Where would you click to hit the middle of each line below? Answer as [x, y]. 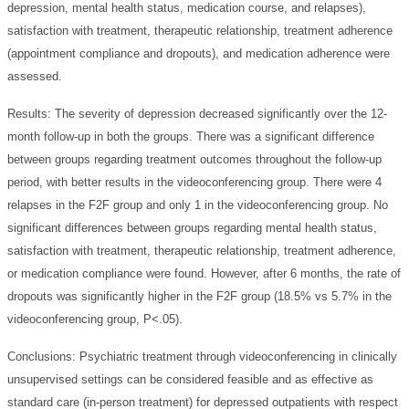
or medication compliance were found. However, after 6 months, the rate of [204, 273]
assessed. [35, 76]
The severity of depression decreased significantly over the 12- [221, 113]
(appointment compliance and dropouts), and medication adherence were [199, 53]
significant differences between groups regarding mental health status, [192, 227]
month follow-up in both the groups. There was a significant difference [191, 136]
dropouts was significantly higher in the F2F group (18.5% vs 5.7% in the [199, 296]
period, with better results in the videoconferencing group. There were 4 [194, 182]
